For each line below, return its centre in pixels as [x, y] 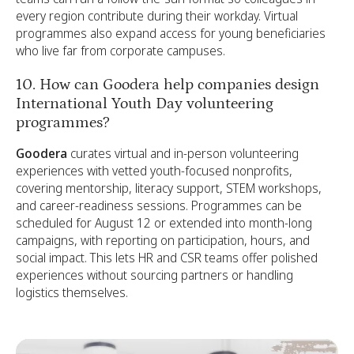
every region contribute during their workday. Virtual [157, 16]
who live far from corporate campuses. [121, 51]
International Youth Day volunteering [145, 104]
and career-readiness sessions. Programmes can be [159, 205]
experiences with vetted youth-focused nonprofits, [154, 171]
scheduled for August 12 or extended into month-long [164, 223]
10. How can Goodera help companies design [168, 85]
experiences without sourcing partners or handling [154, 275]
